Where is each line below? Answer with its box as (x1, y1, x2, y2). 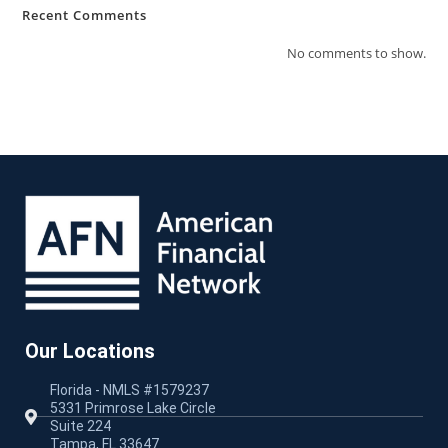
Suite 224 (50, 417, 111, 434)
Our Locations (25, 338, 155, 363)
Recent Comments (22, 6, 148, 24)
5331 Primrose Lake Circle (50, 399, 216, 416)
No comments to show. (286, 44, 426, 62)
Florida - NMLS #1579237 (50, 381, 209, 398)
